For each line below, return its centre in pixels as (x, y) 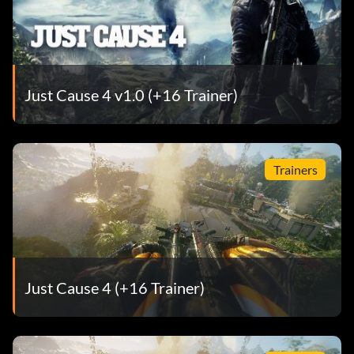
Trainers (295, 169)
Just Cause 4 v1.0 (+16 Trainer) (131, 94)
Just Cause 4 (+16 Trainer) (115, 287)
